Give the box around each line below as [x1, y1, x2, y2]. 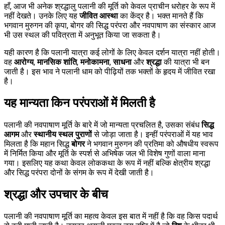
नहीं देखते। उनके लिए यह [4, 11, 79, 21]
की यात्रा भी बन [162, 57, 209, 67]
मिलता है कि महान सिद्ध [4, 139, 71, 149]
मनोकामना [80, 57, 109, 67]
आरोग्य [14, 57, 34, 67]
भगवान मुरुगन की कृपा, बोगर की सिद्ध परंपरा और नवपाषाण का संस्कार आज [4, 21, 215, 31]
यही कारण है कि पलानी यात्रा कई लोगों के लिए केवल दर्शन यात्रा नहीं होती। [4, 48, 220, 58]
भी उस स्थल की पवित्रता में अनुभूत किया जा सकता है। [4, 30, 161, 40]
